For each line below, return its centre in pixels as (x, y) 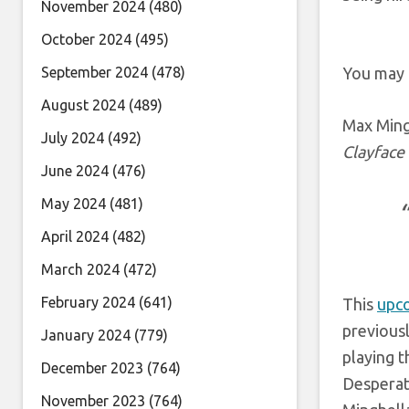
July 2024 (73, 138)
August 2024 (83, 105)
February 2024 (88, 302)
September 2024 (94, 72)
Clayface (373, 152)
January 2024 (86, 335)
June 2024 (75, 171)
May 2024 (73, 204)
